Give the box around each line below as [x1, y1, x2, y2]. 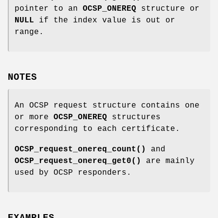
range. [15, 28, 44, 37]
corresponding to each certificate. [15, 125, 180, 134]
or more [15, 113, 54, 122]
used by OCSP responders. [15, 168, 131, 178]
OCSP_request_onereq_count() [15, 145, 146, 154]
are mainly [141, 157, 195, 166]
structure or [136, 4, 200, 14]
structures [107, 113, 161, 122]
